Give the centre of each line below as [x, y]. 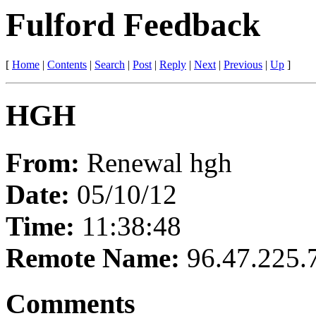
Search [110, 65]
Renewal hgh [159, 163]
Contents [67, 65]
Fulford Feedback [133, 25]
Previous [243, 65]
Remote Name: [96, 258]
